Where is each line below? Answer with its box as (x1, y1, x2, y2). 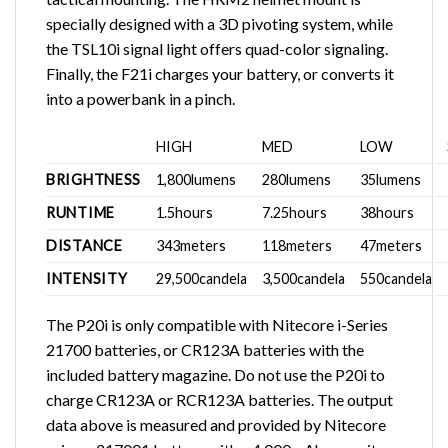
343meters (156, 237, 227, 255)
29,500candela (156, 270, 248, 288)
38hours (360, 204, 415, 222)
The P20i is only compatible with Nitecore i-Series (46, 315, 388, 335)
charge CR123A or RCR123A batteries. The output (46, 390, 393, 410)
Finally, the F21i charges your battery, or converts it (46, 63, 394, 83)
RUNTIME (46, 204, 116, 222)
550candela (360, 270, 433, 288)
